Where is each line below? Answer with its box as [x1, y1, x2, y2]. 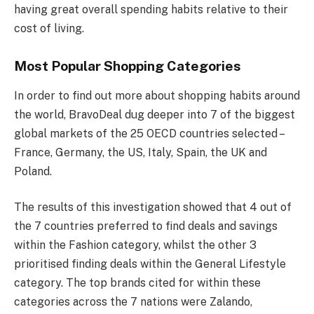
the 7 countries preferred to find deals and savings [14, 219, 278, 233]
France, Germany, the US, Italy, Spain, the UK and [14, 145, 267, 159]
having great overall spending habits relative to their [14, 3, 288, 17]
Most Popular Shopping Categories [14, 58, 241, 74]
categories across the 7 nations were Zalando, [14, 295, 252, 309]
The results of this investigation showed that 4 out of [14, 200, 292, 214]
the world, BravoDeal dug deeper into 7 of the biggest [14, 107, 295, 121]
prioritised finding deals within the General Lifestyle [14, 257, 286, 271]
